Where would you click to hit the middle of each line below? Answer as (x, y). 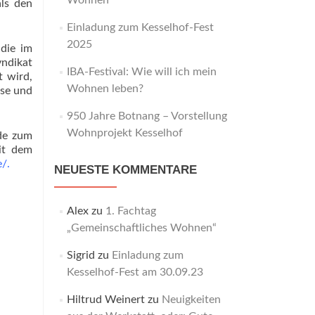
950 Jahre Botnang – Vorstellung (147, 116)
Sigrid (81, 255)
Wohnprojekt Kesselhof (124, 133)
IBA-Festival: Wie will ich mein (141, 72)
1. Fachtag (130, 211)
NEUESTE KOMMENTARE (126, 170)
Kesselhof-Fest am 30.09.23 (135, 272)
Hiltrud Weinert (105, 300)
